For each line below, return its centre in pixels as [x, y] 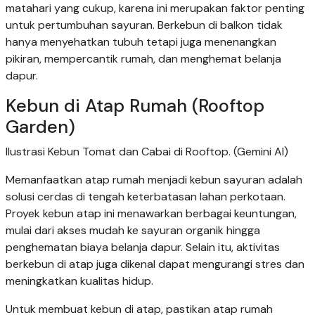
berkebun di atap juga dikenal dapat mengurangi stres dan [155, 264]
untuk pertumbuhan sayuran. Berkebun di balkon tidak [144, 25]
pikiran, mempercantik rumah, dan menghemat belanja [143, 59]
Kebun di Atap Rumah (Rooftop [135, 106]
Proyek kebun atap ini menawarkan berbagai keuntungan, [151, 214]
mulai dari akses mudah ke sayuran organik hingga [133, 231]
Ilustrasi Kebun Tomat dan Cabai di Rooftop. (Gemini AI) [147, 152]
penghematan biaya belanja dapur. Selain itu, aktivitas [143, 247]
